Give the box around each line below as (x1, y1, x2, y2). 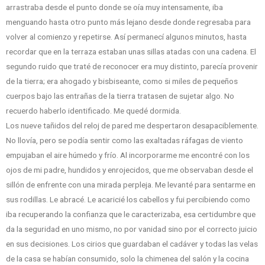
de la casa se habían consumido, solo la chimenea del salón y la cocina (6, 254, 249, 264)
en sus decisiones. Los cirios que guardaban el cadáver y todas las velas (6, 239, 258, 249)
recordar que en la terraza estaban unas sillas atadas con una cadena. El (6, 47, 256, 57)
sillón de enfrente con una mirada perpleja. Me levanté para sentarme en (6, 180, 256, 190)
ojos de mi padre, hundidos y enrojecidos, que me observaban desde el (6, 165, 253, 175)
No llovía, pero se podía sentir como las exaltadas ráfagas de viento (6, 135, 243, 146)
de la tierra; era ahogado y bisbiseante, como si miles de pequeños (6, 76, 238, 86)
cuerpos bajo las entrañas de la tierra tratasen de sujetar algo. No (6, 91, 234, 101)
